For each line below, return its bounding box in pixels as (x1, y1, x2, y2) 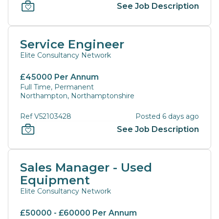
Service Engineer (20, 37, 124, 51)
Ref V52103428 (20, 112, 71, 121)
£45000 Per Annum (20, 72, 99, 82)
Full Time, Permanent (20, 83, 94, 91)
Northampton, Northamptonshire (20, 91, 134, 100)
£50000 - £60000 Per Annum (20, 208, 137, 218)
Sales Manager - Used (20, 160, 152, 175)
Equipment (20, 173, 90, 187)
